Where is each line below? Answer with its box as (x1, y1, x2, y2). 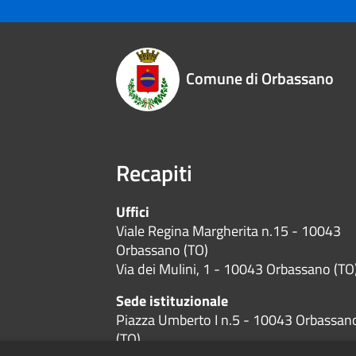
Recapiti (116, 156, 193, 191)
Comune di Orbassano (186, 66, 335, 91)
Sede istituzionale (116, 290, 229, 312)
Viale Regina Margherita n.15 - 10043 (116, 220, 342, 242)
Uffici (116, 201, 150, 223)
